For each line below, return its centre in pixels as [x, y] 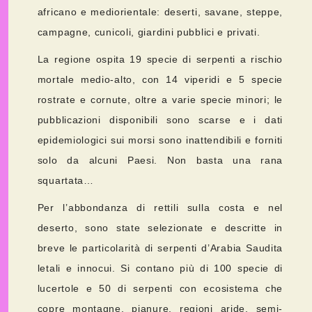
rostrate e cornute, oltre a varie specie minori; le [160, 100]
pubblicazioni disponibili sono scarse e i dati [160, 120]
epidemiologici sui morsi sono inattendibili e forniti [160, 140]
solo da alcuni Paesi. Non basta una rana [160, 161]
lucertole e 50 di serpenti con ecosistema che [160, 289]
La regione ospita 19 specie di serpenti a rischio [160, 60]
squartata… [65, 181]
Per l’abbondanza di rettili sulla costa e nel [160, 208]
